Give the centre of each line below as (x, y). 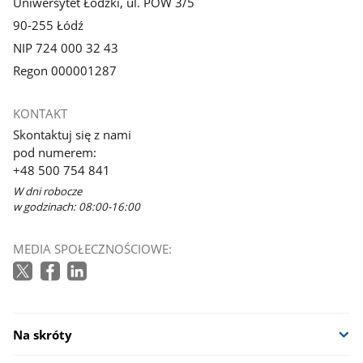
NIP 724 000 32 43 (66, 47)
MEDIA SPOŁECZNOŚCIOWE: (93, 249)
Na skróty (43, 334)
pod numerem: (55, 152)
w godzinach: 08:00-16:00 (77, 206)
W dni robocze (48, 191)
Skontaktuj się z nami (74, 134)
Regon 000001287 (65, 70)
